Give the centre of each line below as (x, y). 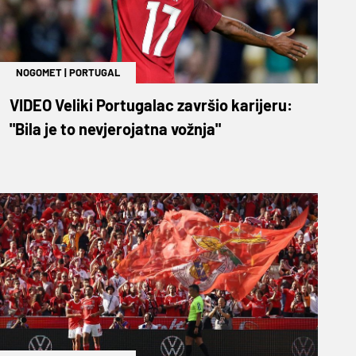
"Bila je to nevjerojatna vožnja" (115, 128)
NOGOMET (39, 72)
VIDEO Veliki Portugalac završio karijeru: (151, 104)
